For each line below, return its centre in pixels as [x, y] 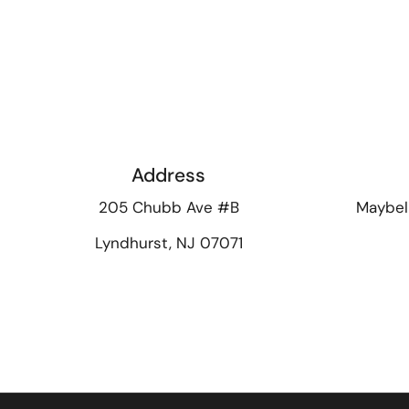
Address [168, 175]
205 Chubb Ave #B [168, 207]
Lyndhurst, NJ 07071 [168, 242]
